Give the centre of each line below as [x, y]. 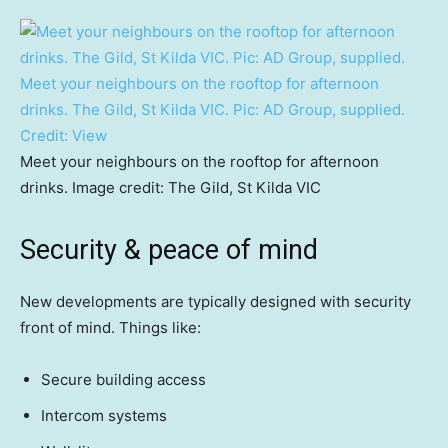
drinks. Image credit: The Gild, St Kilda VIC [170, 188]
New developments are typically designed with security [215, 302]
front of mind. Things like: [110, 328]
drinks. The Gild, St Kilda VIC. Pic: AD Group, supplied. [212, 110]
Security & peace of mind [169, 250]
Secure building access [123, 380]
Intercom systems [104, 416]
